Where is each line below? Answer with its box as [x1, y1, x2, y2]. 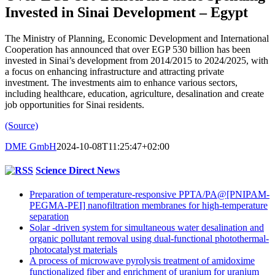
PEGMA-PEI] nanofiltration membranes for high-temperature [29, 200, 268, 211]
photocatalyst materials [29, 244, 117, 255]
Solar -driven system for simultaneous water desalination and [29, 222, 264, 233]
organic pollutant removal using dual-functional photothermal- [29, 233, 269, 244]
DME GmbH [5, 141, 56, 152]
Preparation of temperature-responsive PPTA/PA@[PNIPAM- [29, 189, 269, 200]
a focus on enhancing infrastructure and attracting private [5, 66, 224, 77]
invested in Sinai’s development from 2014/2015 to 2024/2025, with [5, 55, 268, 66]
